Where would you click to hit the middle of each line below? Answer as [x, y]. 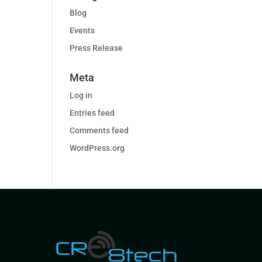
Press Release [96, 48]
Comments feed [99, 130]
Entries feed [92, 113]
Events [82, 30]
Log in [81, 95]
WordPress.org [97, 148]
